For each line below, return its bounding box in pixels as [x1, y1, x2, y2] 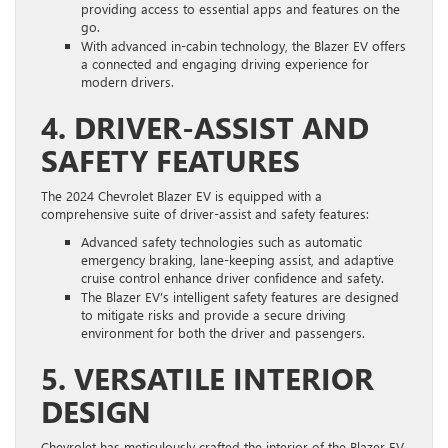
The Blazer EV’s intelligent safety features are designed [81, 287, 399, 305]
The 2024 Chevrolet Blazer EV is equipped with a [41, 186, 322, 204]
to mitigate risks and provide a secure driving [81, 305, 346, 323]
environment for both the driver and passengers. [81, 323, 365, 341]
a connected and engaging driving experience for [81, 54, 369, 72]
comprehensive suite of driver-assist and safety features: [41, 204, 369, 222]
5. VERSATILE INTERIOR [41, 357, 374, 398]
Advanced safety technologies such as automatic [81, 232, 362, 250]
